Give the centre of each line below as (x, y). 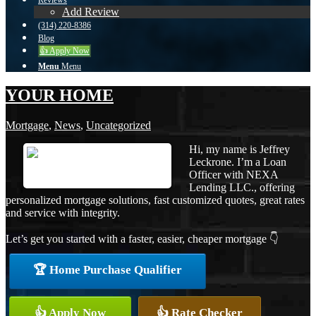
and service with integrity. (63, 212)
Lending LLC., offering (242, 187)
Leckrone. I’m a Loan (238, 162)
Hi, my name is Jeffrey (239, 149)
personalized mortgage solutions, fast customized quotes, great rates (155, 200)
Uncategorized (119, 125)
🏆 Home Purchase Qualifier (108, 269)
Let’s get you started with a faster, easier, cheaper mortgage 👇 (142, 238)
